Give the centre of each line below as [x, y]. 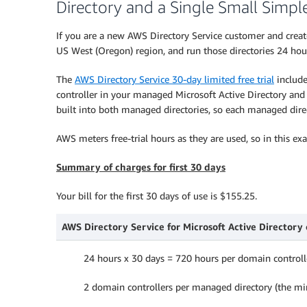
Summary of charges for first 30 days [141, 167]
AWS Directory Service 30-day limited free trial [174, 79]
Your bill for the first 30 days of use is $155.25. [157, 196]
